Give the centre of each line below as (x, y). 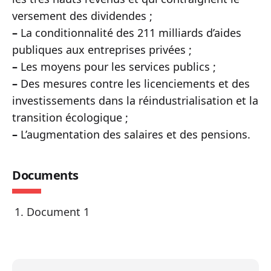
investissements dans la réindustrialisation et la (135, 100)
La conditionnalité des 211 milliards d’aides (129, 33)
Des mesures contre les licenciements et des (134, 83)
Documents (45, 175)
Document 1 (58, 212)
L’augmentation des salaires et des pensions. (134, 134)
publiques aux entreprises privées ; (102, 50)
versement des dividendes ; (82, 16)
